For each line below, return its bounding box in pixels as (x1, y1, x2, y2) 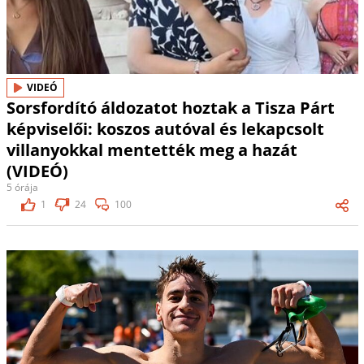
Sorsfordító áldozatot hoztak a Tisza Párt (6, 96, 335, 119)
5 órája (6, 180, 38, 194)
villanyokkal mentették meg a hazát (6, 138, 297, 161)
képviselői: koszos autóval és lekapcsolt (6, 117, 324, 140)
